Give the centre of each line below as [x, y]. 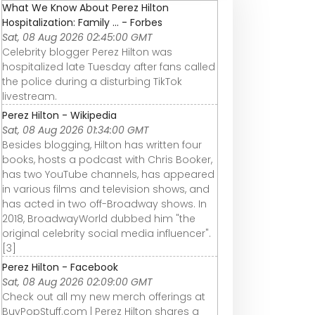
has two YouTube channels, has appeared [108, 174]
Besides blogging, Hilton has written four [102, 144]
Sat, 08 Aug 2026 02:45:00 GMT [77, 37]
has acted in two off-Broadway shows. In [104, 204]
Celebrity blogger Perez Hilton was [87, 52]
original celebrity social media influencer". [107, 233]
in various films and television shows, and [106, 189]
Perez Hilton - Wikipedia [59, 115]
